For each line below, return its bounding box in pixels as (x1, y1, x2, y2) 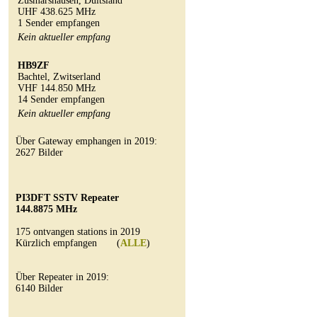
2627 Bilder (16, 147, 63, 158)
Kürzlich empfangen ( (16, 238, 120, 248)
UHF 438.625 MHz (18, 6, 96, 17)
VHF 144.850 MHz (18, 83, 96, 93)
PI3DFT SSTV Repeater (16, 192, 119, 203)
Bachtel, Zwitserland (18, 71, 100, 82)
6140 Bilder (16, 283, 63, 294)
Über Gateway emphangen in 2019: (16, 136, 157, 146)
